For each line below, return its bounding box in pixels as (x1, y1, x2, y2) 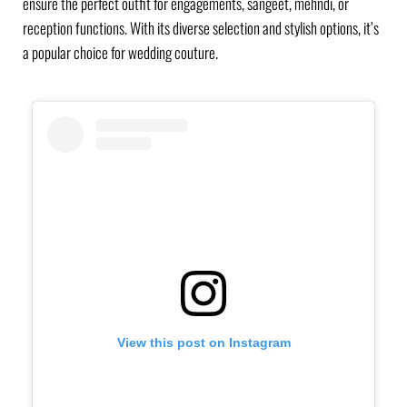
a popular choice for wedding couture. (23, 40, 218, 64)
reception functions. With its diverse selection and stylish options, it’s (23, 15, 379, 39)
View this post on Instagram (116, 335, 291, 351)
